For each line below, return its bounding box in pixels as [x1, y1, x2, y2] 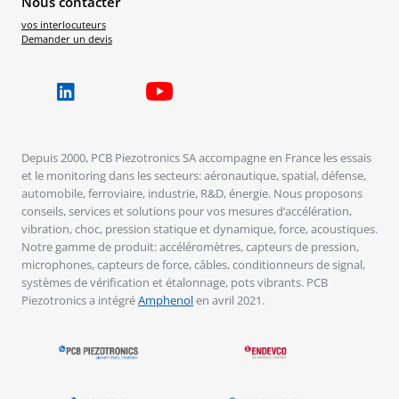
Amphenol [138, 291, 193, 308]
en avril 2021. [193, 291, 265, 308]
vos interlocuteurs [21, 19, 106, 32]
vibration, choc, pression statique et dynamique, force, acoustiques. [21, 220, 378, 237]
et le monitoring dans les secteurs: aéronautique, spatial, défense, [21, 167, 366, 183]
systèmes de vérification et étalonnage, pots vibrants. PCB [21, 273, 328, 290]
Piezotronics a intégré [21, 291, 138, 308]
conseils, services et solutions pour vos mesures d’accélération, [21, 202, 352, 219]
